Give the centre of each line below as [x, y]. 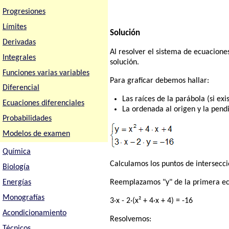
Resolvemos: [131, 220]
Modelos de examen [36, 134]
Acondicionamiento [34, 213]
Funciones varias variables [46, 73]
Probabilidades [27, 119]
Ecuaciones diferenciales [43, 104]
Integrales [19, 58]
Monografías [23, 198]
